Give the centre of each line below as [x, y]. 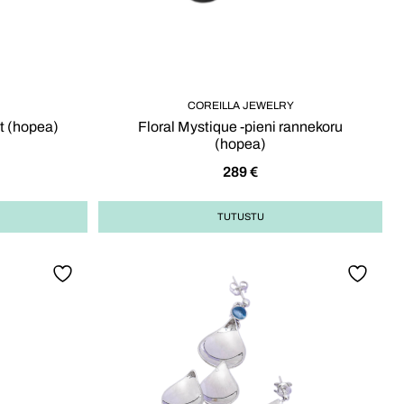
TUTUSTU [240, 217]
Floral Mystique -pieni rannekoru [240, 127]
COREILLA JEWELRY [240, 106]
